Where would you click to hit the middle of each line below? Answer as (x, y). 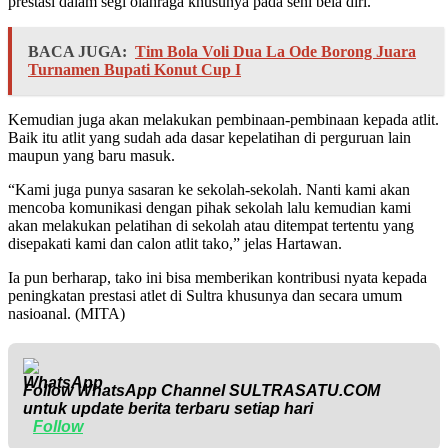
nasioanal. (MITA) (66, 314)
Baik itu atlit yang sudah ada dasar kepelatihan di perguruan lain (209, 138)
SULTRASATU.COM (304, 391)
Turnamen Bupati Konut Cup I (134, 70)
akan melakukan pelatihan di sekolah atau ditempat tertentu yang (211, 226)
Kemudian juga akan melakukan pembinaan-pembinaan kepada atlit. (223, 120)
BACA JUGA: (77, 52)
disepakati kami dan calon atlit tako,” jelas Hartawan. (175, 244)
